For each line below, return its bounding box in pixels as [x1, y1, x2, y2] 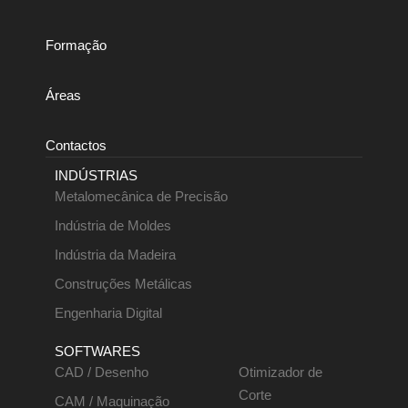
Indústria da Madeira [55, 247, 176, 262]
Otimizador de [238, 364, 322, 380]
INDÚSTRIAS [55, 168, 138, 183]
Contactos [46, 138, 107, 153]
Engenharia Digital [55, 305, 162, 321]
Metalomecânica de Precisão [55, 189, 228, 204]
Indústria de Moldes [55, 218, 171, 233]
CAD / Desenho [55, 364, 148, 380]
